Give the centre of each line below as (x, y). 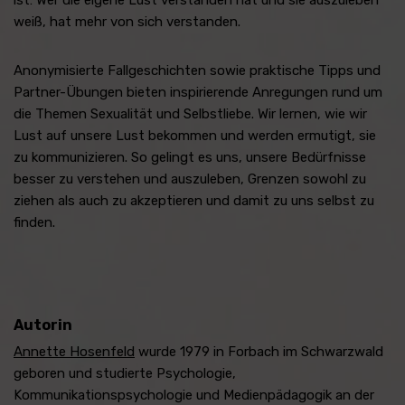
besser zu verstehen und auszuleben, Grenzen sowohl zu (190, 179)
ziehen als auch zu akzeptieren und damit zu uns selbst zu (194, 200)
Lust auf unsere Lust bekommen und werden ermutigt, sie (195, 135)
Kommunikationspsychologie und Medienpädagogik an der (194, 395)
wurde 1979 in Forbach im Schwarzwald (259, 351)
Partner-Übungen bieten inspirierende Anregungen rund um (198, 92)
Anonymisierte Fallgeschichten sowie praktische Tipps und (197, 70)
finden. (34, 222)
